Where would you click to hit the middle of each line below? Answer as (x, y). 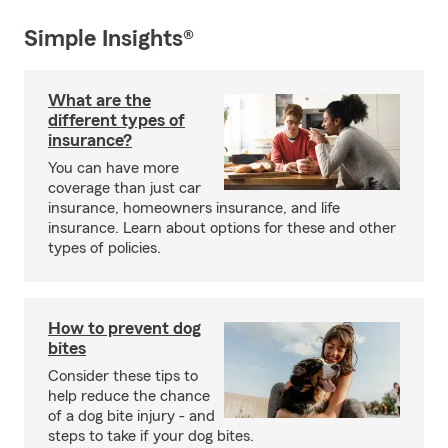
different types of (116, 120)
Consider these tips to (123, 376)
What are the (99, 100)
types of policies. (104, 248)
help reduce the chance (129, 396)
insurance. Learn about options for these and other (222, 228)
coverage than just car (124, 188)
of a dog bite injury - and (131, 416)
